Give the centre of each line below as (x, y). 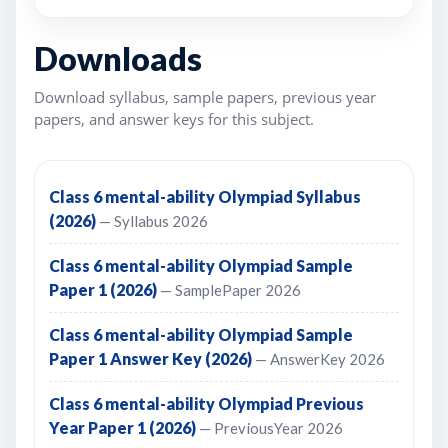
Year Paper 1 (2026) (124, 427)
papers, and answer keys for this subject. (174, 119)
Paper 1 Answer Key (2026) (152, 358)
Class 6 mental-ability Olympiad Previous (206, 403)
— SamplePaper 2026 (230, 289)
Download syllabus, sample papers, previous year (205, 97)
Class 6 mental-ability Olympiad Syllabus (205, 196)
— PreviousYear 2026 (271, 427)
